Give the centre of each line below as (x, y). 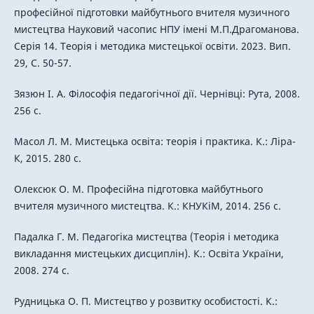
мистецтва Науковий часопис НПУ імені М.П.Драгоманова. (156, 29)
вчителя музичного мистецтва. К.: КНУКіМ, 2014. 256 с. (147, 206)
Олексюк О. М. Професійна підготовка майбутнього (138, 189)
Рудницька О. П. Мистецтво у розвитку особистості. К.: (145, 301)
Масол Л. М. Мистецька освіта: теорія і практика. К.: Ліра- (155, 142)
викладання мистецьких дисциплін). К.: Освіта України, (149, 254)
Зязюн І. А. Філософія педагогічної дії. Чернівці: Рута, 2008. (157, 94)
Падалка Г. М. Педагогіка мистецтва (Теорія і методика (146, 237)
